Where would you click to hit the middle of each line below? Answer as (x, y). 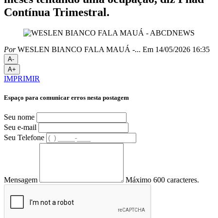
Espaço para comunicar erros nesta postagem (66, 97)
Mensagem (21, 180)
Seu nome (19, 117)
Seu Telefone (24, 138)
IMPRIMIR (22, 78)
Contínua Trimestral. (57, 12)
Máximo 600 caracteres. (162, 180)
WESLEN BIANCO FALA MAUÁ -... (78, 49)
